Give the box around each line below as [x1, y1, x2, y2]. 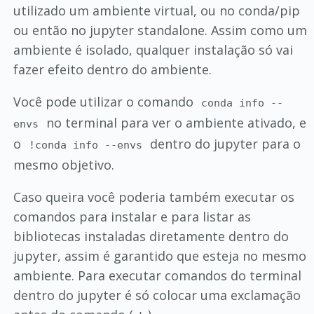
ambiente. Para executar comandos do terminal [13, 267, 301, 284]
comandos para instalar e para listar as [13, 208, 251, 225]
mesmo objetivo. [13, 156, 114, 173]
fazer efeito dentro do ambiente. [13, 61, 212, 78]
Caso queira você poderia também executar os [13, 189, 294, 205]
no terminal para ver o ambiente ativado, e [43, 114, 307, 131]
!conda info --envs [29, 139, 143, 151]
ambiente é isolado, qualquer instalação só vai [13, 41, 293, 58]
